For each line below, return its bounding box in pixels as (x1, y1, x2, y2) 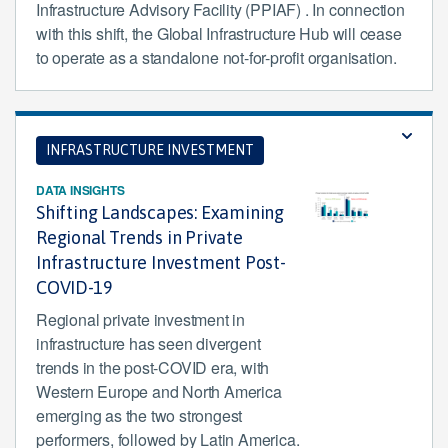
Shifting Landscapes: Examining (36, 202, 285, 223)
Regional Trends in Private (36, 227, 243, 248)
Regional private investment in (36, 308, 246, 331)
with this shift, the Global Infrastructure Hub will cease (36, 22, 402, 45)
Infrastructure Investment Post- (36, 252, 286, 273)
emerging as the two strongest (36, 404, 243, 427)
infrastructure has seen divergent (36, 332, 261, 355)
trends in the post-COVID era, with (36, 356, 270, 379)
